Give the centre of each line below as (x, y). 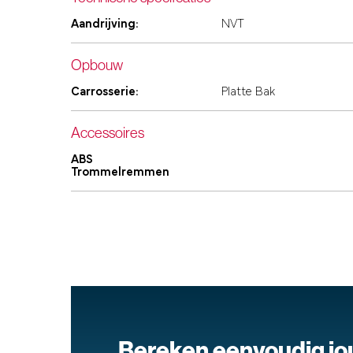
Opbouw (97, 65)
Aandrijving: (105, 25)
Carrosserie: (105, 93)
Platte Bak (248, 93)
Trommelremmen (120, 173)
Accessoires (108, 133)
